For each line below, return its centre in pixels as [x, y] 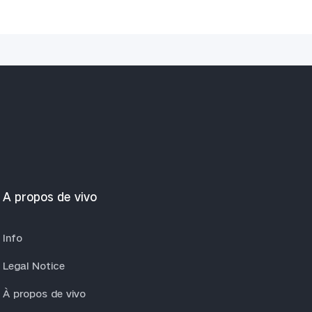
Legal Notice [34, 265]
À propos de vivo [44, 293]
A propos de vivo [50, 197]
